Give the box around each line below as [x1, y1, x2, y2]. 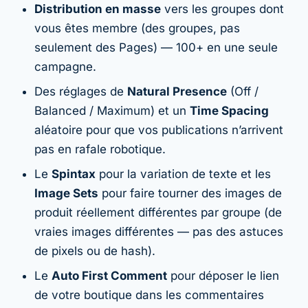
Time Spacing [190, 103, 269, 118]
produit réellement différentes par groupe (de [34, 205, 282, 219]
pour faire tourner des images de [98, 186, 282, 200]
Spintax [52, 166, 96, 181]
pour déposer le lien [167, 268, 279, 283]
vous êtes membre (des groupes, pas [34, 21, 240, 35]
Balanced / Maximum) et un [34, 103, 190, 118]
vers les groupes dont [161, 1, 284, 16]
